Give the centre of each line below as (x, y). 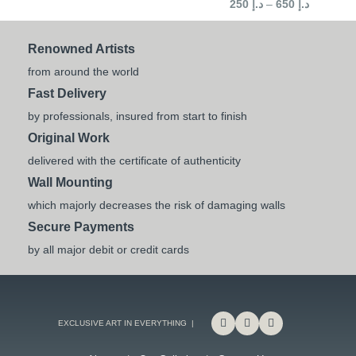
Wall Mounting (70, 182)
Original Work (69, 137)
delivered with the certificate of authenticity (134, 160)
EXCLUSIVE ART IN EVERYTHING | (126, 323)
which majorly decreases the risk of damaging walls (157, 205)
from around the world (83, 71)
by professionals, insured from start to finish (137, 116)
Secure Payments (81, 226)
